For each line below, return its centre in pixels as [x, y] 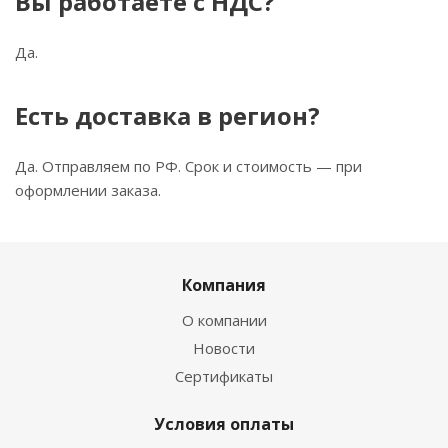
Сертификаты [224, 376]
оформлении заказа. [88, 190]
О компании [224, 320]
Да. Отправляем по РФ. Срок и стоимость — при [188, 166]
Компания [224, 285]
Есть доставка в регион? [167, 115]
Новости [224, 348]
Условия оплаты [224, 424]
